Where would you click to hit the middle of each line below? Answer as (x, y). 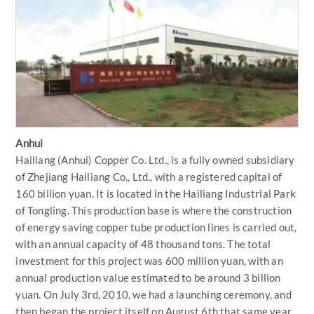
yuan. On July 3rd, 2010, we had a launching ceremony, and (153, 294)
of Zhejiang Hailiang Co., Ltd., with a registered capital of (149, 176)
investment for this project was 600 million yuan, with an (149, 260)
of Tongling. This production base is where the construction (154, 210)
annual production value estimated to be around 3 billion (148, 277)
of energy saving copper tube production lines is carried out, (156, 227)
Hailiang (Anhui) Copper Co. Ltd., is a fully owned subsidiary (155, 159)
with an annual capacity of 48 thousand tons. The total (143, 244)
